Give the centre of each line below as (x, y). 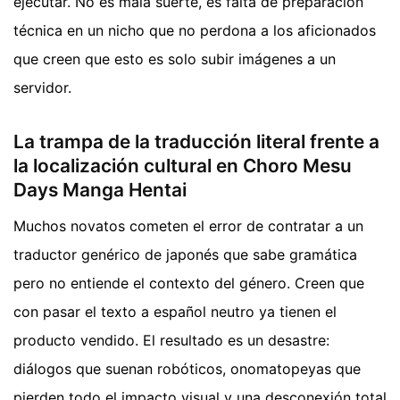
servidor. (42, 88)
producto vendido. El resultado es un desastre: (171, 340)
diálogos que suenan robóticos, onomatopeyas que (187, 368)
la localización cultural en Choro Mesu (183, 166)
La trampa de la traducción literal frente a (196, 142)
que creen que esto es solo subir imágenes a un (175, 59)
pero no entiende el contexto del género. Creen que (189, 283)
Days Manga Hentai (100, 190)
